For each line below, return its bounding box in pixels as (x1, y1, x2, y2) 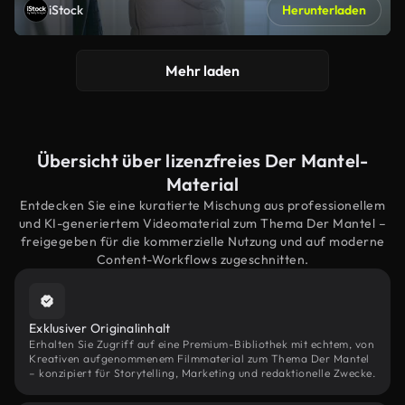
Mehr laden (165, 61, 240, 80)
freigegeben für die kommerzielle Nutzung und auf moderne (20, 233, 385, 250)
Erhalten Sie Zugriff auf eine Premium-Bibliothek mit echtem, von (29, 337, 374, 351)
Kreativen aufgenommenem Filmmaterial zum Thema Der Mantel (29, 352, 370, 365)
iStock (49, 2, 83, 18)
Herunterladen (282, 2, 366, 18)
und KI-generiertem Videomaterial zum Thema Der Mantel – (18, 215, 387, 231)
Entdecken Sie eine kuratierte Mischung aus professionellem (20, 197, 385, 213)
